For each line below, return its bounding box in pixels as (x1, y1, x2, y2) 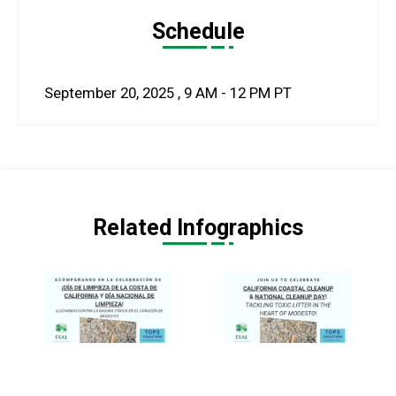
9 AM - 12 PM (184, 83, 270, 102)
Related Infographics (92, 214, 304, 240)
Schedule (151, 18, 245, 44)
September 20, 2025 (44, 83, 174, 102)
